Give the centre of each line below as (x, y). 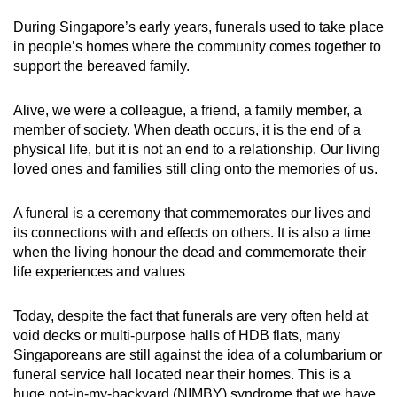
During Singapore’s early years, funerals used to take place (198, 27)
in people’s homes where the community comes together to (197, 47)
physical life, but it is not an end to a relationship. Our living (197, 150)
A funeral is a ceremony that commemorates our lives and (192, 214)
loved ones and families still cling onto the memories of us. (197, 169)
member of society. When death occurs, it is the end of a (187, 130)
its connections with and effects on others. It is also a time (192, 233)
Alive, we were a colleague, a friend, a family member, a (187, 111)
